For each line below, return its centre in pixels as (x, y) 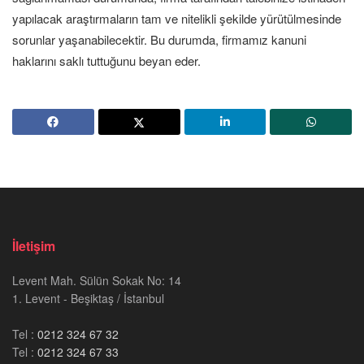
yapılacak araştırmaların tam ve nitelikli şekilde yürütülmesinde (177, 18)
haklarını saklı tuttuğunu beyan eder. (106, 61)
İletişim (34, 246)
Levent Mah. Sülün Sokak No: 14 (97, 280)
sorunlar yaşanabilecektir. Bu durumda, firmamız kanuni (159, 39)
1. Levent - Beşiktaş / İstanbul (88, 298)
